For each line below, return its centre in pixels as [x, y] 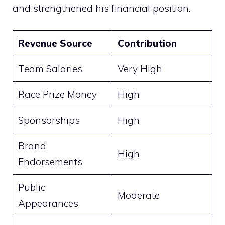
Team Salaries [50, 69]
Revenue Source [55, 43]
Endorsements [50, 162]
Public [31, 188]
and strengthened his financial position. [101, 8]
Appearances [48, 204]
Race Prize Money [57, 95]
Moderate [138, 196]
